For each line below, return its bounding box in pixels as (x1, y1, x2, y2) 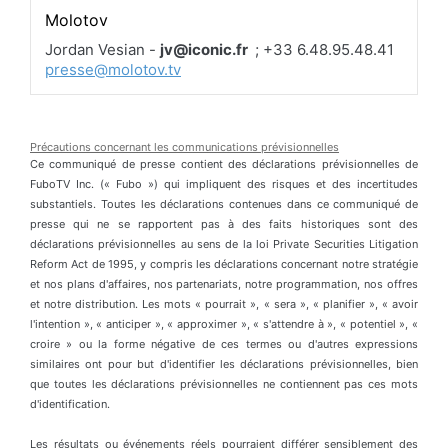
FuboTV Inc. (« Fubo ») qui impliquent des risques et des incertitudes (30, 176, 418, 191)
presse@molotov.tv (45, 59, 181, 79)
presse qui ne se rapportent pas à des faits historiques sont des (30, 216, 418, 231)
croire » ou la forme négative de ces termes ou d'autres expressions (30, 336, 418, 351)
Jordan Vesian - (45, 39, 160, 59)
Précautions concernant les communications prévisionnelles (30, 139, 339, 154)
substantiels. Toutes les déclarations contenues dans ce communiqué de (30, 196, 418, 211)
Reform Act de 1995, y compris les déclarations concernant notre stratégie (30, 256, 418, 271)
